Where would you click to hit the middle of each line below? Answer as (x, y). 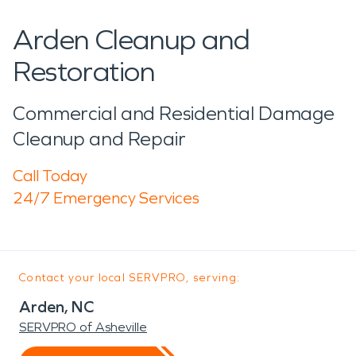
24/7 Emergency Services (106, 197)
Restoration (84, 72)
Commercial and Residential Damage (174, 113)
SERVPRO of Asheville (83, 327)
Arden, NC (56, 306)
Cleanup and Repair (99, 139)
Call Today (50, 175)
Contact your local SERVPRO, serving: (130, 277)
